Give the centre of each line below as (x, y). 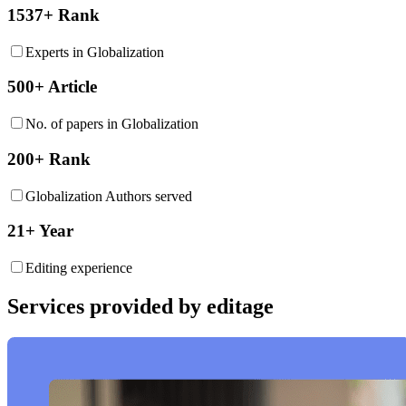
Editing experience (79, 268)
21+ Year (40, 231)
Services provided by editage (140, 306)
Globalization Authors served (109, 196)
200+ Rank (49, 159)
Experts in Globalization (95, 52)
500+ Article (52, 87)
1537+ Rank (53, 15)
